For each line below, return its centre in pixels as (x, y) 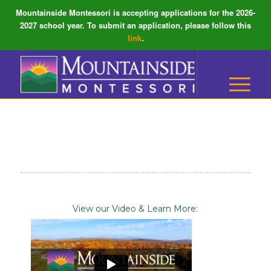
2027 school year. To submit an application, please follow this (135, 25)
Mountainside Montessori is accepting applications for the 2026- (135, 12)
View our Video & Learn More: (135, 209)
